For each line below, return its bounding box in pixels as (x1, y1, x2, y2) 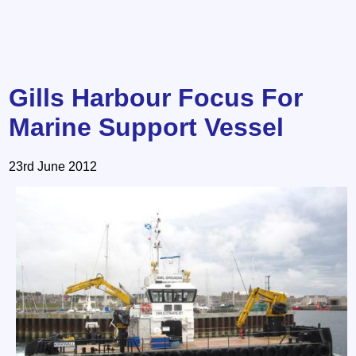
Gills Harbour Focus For (9, 83, 304, 113)
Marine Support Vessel (9, 113, 284, 142)
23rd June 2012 (9, 159, 98, 173)
